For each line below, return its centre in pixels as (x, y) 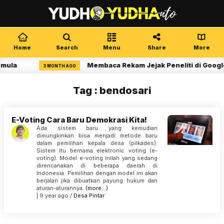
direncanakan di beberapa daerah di (97, 165)
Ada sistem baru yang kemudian (97, 128)
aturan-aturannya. (61, 188)
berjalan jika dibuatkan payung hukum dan (97, 180)
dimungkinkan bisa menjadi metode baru (97, 135)
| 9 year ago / (55, 195)
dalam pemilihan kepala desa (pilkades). (97, 143)
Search (67, 47)
